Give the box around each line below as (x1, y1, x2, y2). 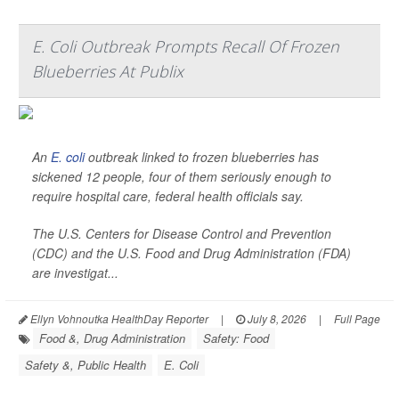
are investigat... (32, 264, 118, 281)
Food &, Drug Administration (39, 330, 185, 346)
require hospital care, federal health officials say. (32, 187, 304, 205)
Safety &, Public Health (25, 356, 146, 373)
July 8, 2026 (245, 311, 306, 326)
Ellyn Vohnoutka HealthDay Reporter (28, 311, 208, 326)
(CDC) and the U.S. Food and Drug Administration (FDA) (32, 244, 351, 262)
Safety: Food (203, 330, 269, 346)
